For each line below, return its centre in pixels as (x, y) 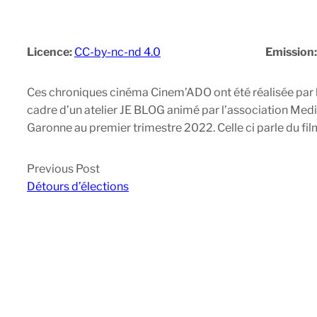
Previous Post (63, 169)
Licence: (51, 52)
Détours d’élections (78, 187)
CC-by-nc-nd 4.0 (117, 52)
